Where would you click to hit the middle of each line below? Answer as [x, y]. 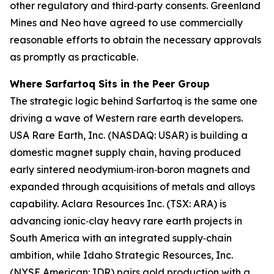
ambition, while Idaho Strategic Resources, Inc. [121, 255]
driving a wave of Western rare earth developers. [126, 118]
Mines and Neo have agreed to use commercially [126, 23]
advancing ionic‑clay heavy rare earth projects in [126, 221]
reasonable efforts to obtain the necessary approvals [135, 40]
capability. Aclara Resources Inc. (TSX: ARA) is [118, 204]
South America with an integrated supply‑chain [121, 238]
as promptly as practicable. [74, 57]
